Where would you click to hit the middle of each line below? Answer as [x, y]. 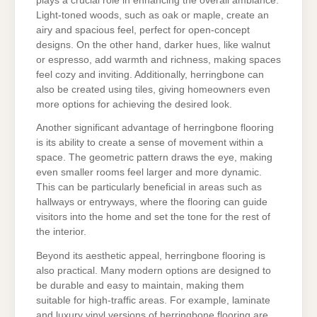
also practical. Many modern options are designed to [154, 271]
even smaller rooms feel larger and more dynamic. [149, 173]
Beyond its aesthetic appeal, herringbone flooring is [151, 256]
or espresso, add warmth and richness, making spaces [158, 59]
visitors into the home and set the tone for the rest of [153, 217]
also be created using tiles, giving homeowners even [153, 89]
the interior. [61, 232]
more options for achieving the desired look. [134, 104]
